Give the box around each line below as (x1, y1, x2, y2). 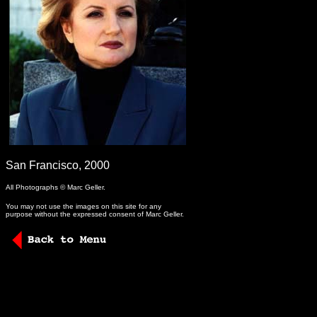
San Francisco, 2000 (6, 159, 110, 171)
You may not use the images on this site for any (6, 202, 161, 210)
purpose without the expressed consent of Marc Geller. (6, 210, 184, 218)
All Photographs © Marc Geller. (6, 183, 105, 191)
